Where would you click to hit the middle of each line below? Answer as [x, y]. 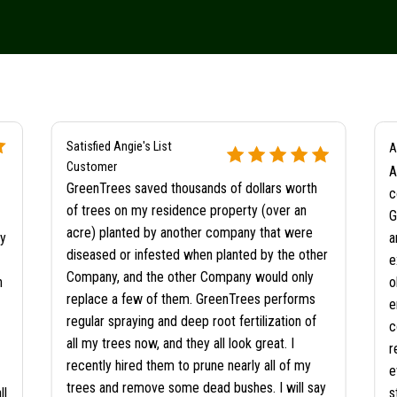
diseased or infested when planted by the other [197, 255]
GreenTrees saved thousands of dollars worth [191, 189]
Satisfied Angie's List [119, 147]
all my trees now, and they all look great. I [180, 344]
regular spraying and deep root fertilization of [191, 322]
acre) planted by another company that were [189, 233]
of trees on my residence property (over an [186, 211]
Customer [91, 167]
